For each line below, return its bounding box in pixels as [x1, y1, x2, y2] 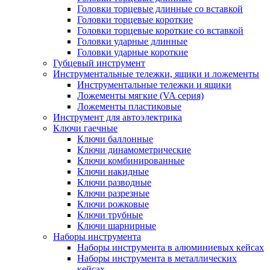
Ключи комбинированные [77, 155, 184, 166]
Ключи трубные [77, 210, 143, 220]
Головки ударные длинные [77, 36, 187, 46]
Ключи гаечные [53, 123, 118, 133]
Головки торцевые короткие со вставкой [77, 25, 243, 36]
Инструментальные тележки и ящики [77, 80, 231, 90]
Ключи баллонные [77, 134, 153, 144]
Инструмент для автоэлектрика [53, 112, 182, 122]
